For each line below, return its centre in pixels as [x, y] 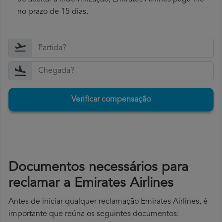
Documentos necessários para [98, 168]
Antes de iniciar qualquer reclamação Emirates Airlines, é [108, 202]
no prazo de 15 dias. [53, 12]
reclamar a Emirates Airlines [91, 184]
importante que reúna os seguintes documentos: [94, 214]
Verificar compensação [111, 100]
